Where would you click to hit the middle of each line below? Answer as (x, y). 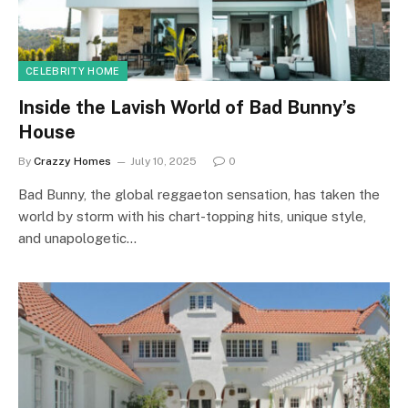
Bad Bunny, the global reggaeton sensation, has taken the (199, 194)
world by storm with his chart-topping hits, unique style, (192, 216)
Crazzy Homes (72, 161)
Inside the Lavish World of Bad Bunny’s (187, 107)
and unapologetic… (77, 238)
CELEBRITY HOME (73, 71)
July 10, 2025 (163, 161)
